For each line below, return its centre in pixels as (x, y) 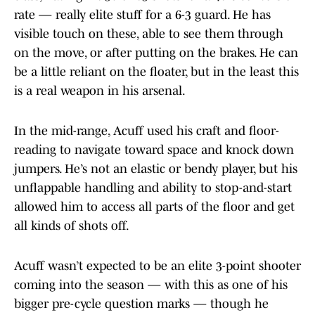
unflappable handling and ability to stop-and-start (153, 188)
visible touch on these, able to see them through (149, 34)
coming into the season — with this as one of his (151, 285)
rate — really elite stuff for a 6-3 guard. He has (142, 15)
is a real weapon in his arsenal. (101, 91)
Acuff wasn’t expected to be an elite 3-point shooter (157, 266)
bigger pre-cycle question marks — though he (141, 304)
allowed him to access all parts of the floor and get (154, 207)
